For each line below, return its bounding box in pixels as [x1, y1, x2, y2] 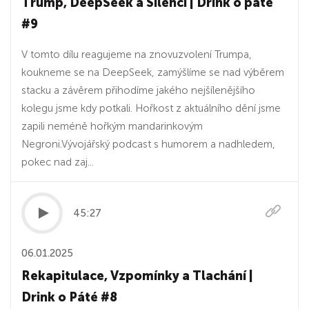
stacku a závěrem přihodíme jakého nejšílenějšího [21, 84, 255, 97]
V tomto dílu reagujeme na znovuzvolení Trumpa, [21, 48, 252, 61]
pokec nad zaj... [21, 156, 94, 168]
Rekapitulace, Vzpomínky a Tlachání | [21, 268, 253, 283]
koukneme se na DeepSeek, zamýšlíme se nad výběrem [21, 66, 284, 79]
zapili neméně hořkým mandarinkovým [21, 120, 203, 132]
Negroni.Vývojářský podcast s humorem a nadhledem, [21, 138, 275, 150]
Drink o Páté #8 [21, 290, 117, 305]
